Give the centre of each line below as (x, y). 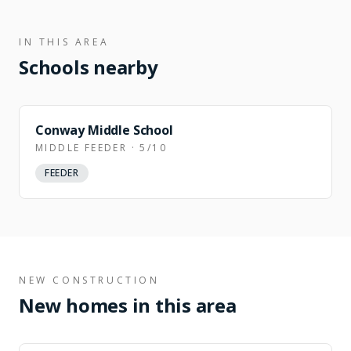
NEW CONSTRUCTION (89, 280)
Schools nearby (89, 67)
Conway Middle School (104, 130)
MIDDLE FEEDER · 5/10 (101, 148)
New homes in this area (128, 305)
